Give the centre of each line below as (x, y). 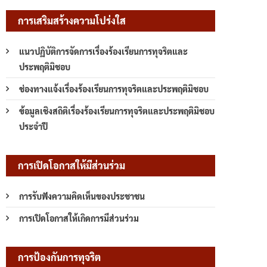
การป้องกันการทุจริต (59, 257)
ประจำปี (33, 126)
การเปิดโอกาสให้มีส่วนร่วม (72, 165)
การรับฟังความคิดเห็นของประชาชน (82, 196)
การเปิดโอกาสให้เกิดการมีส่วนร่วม (79, 218)
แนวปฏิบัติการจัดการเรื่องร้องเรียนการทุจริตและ (103, 51)
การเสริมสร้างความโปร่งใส (72, 20)
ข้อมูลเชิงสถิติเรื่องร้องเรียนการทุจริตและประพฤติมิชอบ (117, 111)
